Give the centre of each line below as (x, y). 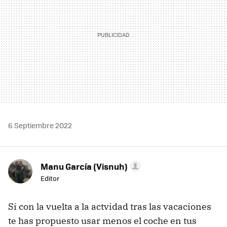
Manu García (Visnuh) (84, 166)
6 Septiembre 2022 (40, 125)
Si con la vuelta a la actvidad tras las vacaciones (110, 206)
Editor (50, 178)
